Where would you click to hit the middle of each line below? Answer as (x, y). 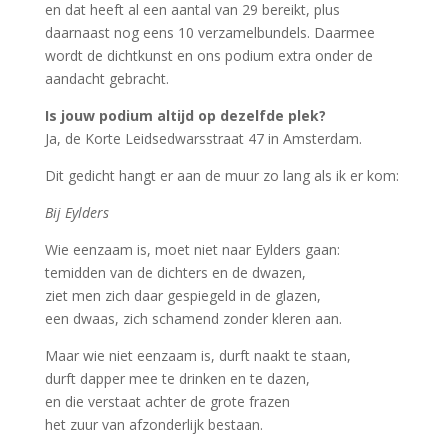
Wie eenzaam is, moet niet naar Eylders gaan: (192, 249)
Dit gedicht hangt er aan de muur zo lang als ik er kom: (221, 175)
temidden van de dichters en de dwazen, (175, 272)
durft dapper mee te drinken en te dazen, (177, 378)
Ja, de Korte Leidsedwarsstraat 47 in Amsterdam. (203, 138)
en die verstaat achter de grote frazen (167, 401)
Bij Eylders (76, 212)
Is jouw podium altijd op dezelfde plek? (185, 115)
